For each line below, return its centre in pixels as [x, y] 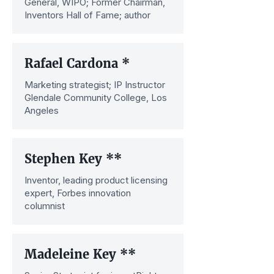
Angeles [42, 110]
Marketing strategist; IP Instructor [95, 85]
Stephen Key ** [73, 159]
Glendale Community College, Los [96, 98]
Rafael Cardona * [77, 63]
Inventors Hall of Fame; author [87, 15]
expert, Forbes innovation [78, 193]
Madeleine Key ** [80, 254]
